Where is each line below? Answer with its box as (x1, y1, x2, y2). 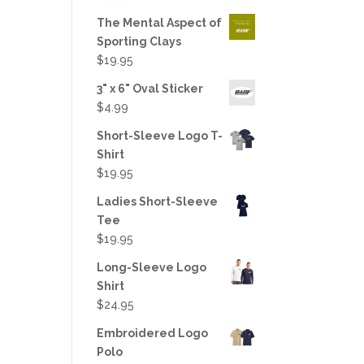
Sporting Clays (97, 35, 182, 48)
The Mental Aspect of (97, 16, 223, 29)
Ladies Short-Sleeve (97, 195, 219, 208)
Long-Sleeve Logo (97, 261, 207, 274)
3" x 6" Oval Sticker (97, 82, 204, 95)
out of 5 (97, 2, 139, 14)
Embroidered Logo (97, 327, 209, 340)
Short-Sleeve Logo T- (97, 129, 223, 142)
